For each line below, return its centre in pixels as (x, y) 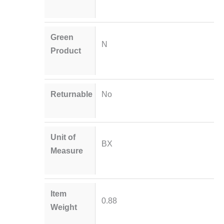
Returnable (72, 94)
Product (66, 51)
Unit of (63, 137)
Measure (67, 150)
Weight (64, 207)
